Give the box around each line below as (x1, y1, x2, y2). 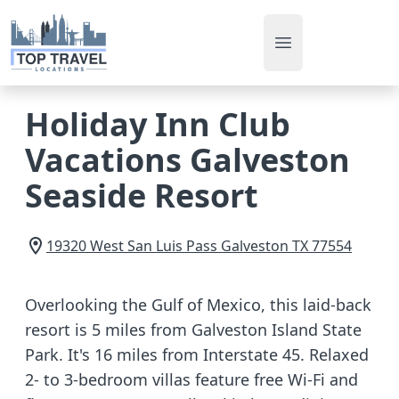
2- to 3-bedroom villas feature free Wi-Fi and (25, 369, 358, 390)
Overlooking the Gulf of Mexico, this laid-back (25, 294, 371, 315)
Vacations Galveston (25, 138, 350, 182)
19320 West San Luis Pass (46, 236, 217, 256)
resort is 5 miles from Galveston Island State (25, 319, 362, 340)
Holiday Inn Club (25, 102, 290, 146)
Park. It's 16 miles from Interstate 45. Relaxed (25, 344, 369, 365)
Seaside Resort (25, 174, 258, 217)
